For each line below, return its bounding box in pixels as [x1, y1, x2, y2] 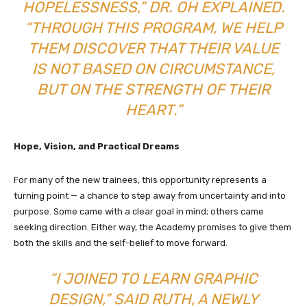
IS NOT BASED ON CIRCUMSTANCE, [32, 60, 275, 79]
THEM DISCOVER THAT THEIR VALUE [28, 39, 279, 58]
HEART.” [125, 101, 182, 120]
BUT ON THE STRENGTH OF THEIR [37, 80, 270, 99]
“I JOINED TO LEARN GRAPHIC [49, 269, 258, 288]
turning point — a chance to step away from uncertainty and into [14, 191, 286, 201]
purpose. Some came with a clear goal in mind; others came [14, 206, 264, 217]
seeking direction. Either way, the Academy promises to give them [14, 222, 291, 233]
